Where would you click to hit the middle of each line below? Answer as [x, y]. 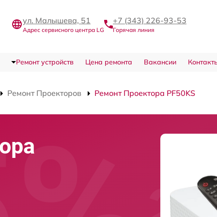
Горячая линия [134, 30]
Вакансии [160, 62]
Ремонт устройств [45, 62]
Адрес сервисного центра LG [63, 30]
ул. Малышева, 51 [57, 20]
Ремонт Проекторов [44, 93]
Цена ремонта [108, 62]
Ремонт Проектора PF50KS [145, 93]
